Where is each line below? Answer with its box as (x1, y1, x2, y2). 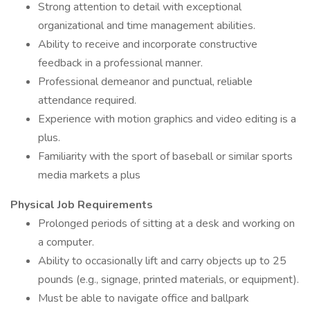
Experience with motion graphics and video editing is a (38, 111, 296, 127)
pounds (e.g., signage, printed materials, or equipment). (38, 272, 299, 287)
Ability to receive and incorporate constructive (38, 37, 257, 52)
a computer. (38, 235, 94, 250)
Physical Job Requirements (10, 197, 153, 212)
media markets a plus (38, 167, 140, 183)
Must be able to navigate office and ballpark (38, 291, 249, 306)
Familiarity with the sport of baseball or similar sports (38, 149, 293, 164)
